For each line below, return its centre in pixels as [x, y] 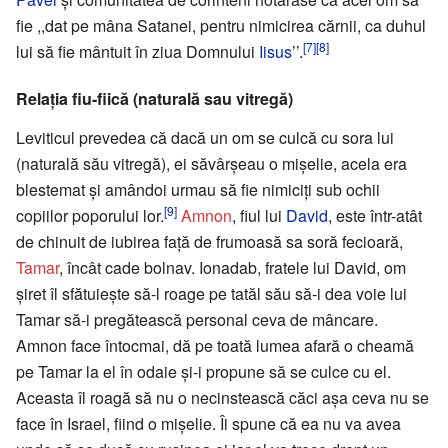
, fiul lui [259, 215]
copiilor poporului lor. [90, 215]
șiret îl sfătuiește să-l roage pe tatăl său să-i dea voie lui [211, 293]
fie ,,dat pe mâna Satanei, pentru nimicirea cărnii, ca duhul [221, 25]
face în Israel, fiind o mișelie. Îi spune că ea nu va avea [208, 423]
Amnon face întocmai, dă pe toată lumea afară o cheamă [215, 345]
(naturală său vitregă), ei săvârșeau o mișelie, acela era [211, 163]
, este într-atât [375, 215]
